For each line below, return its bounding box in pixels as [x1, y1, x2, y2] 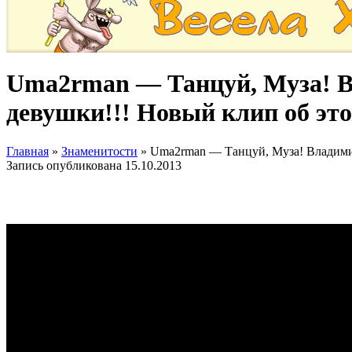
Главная [6, 144, 49, 158]
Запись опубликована [6, 158, 125, 172]
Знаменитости [61, 144, 137, 158]
